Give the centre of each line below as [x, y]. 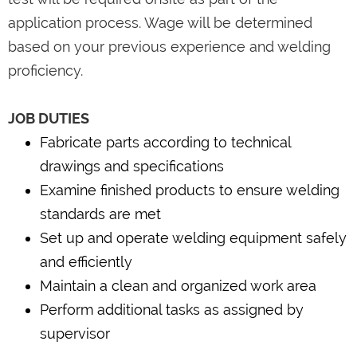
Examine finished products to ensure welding [190, 190]
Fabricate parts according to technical [165, 142]
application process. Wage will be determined [160, 22]
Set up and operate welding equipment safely [193, 237]
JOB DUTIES [49, 118]
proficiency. [45, 70]
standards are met [100, 214]
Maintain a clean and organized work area [178, 285]
